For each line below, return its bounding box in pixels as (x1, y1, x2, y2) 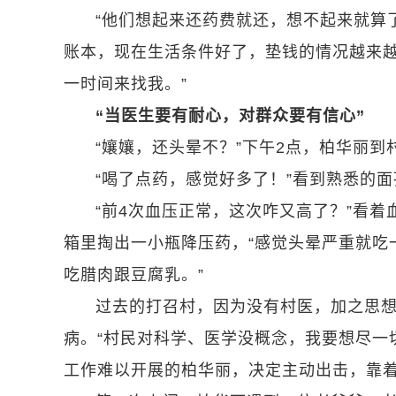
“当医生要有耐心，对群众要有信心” (95, 107, 365, 125)
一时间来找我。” (64, 75, 187, 93)
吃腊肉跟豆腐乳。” (64, 266, 204, 284)
